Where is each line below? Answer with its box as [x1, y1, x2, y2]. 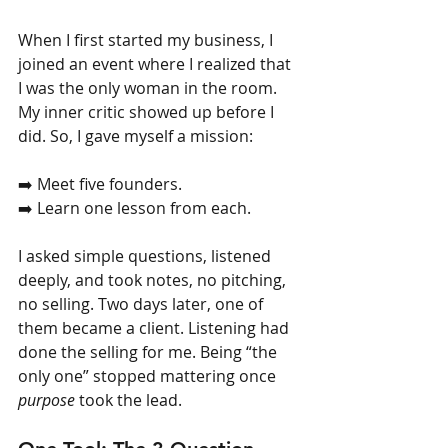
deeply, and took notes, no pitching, [18, 268, 290, 291]
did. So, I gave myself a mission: [18, 124, 253, 147]
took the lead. [75, 388, 182, 411]
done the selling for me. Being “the [18, 340, 281, 363]
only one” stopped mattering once [18, 364, 280, 387]
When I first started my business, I [18, 28, 277, 51]
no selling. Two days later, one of [18, 292, 267, 315]
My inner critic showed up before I [18, 100, 278, 123]
